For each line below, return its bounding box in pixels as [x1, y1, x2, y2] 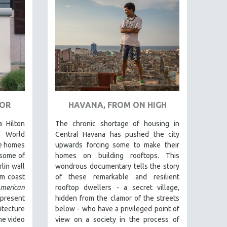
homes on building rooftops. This [55, 151, 179, 160]
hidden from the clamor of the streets [55, 194, 179, 202]
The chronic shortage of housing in [55, 119, 179, 128]
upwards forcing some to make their [55, 140, 179, 149]
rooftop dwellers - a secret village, [55, 183, 179, 192]
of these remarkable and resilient [55, 172, 179, 181]
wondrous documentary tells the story [55, 162, 179, 170]
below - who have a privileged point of [55, 204, 179, 213]
